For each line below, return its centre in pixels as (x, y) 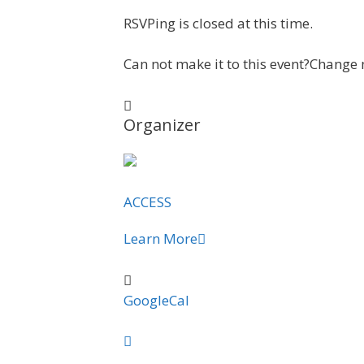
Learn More (160, 238)
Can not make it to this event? (217, 64)
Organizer (162, 124)
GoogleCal (156, 300)
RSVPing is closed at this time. (218, 23)
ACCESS (147, 202)
